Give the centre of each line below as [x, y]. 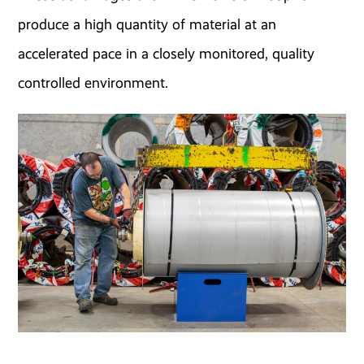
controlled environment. [93, 82]
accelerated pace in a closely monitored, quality [167, 53]
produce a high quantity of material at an [147, 24]
